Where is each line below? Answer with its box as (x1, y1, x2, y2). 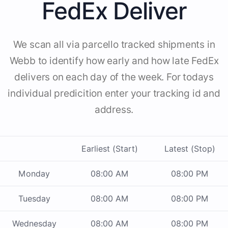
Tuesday (18, 193, 50, 204)
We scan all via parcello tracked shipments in (13, 39, 215, 51)
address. (94, 104, 134, 116)
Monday (18, 168, 50, 179)
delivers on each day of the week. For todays (14, 71, 214, 83)
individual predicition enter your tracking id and (8, 88, 220, 100)
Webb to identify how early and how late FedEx (9, 55, 219, 67)
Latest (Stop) (164, 144, 215, 154)
